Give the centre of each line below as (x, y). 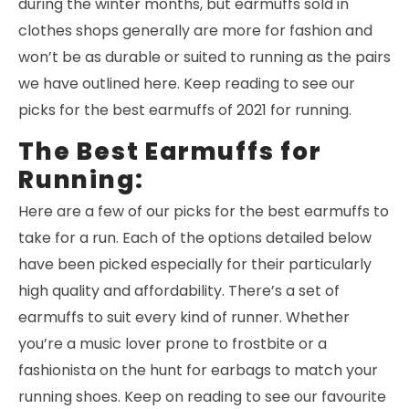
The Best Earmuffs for (170, 151)
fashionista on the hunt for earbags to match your (198, 371)
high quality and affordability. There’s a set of (179, 291)
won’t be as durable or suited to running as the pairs (204, 57)
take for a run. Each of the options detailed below (195, 238)
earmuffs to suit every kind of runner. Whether (184, 318)
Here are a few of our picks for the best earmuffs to (204, 212)
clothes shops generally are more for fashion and (195, 30)
